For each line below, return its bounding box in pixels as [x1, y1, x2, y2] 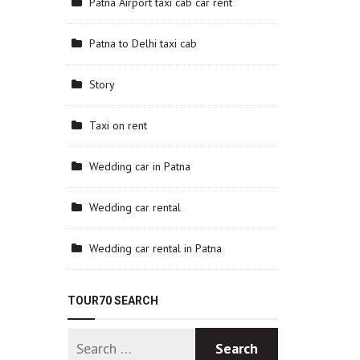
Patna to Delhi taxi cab [88, 36, 197, 51]
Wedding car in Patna [88, 159, 190, 174]
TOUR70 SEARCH [67, 292, 158, 309]
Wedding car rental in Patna [88, 241, 222, 256]
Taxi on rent [88, 118, 147, 133]
